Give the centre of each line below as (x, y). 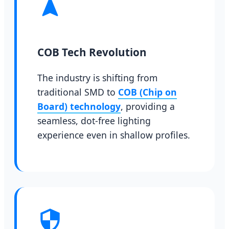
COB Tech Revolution (92, 52)
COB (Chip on (147, 92)
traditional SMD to (78, 92)
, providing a (148, 107)
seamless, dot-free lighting (94, 121)
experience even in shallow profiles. (114, 135)
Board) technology (79, 107)
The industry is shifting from (97, 78)
